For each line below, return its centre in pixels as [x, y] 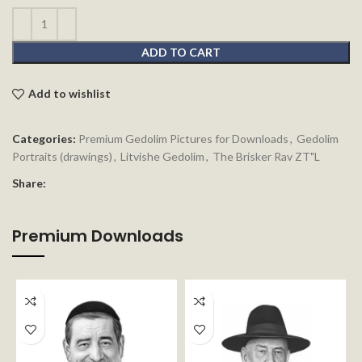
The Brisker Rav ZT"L [266, 156]
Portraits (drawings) [62, 156]
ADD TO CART [181, 52]
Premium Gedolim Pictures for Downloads [183, 138]
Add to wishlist [69, 94]
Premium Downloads [98, 236]
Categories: [44, 138]
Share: [29, 183]
